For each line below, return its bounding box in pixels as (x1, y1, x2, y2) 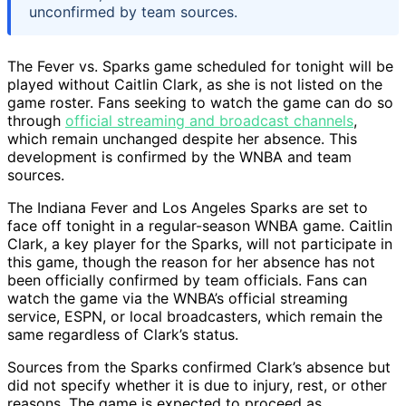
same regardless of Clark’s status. (7, 325, 238, 344)
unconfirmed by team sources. (29, 3, 237, 22)
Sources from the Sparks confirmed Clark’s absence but (7, 358, 391, 377)
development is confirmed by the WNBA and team (7, 148, 352, 167)
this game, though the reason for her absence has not (7, 253, 375, 272)
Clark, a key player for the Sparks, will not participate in (7, 235, 392, 254)
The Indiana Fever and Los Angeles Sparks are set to (7, 198, 368, 217)
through (7, 111, 65, 130)
